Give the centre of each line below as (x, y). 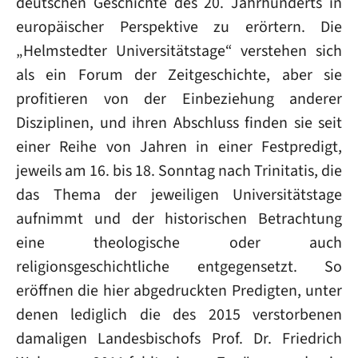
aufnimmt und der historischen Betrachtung (179, 218)
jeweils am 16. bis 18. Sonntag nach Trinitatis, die (179, 170)
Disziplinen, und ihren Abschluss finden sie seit (179, 122)
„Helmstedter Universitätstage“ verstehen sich (179, 50)
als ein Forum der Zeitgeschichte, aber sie (179, 74)
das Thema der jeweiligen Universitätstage (179, 194)
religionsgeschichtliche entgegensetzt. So (179, 266)
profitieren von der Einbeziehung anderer (179, 98)
